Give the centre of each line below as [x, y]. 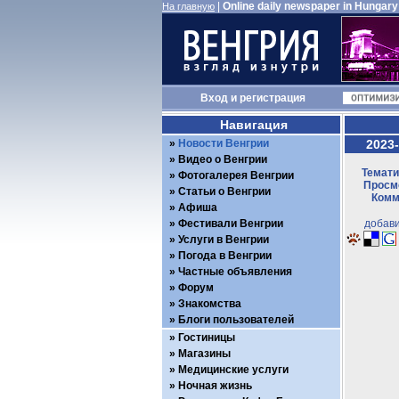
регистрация [272, 98]
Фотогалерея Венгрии [236, 175]
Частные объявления [235, 272]
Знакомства [210, 304]
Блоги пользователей [236, 320]
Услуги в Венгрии [224, 240]
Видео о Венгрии [223, 159]
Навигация [253, 125]
